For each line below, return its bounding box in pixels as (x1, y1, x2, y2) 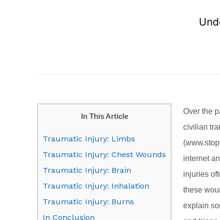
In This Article (81, 112, 128, 121)
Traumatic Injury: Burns (43, 197, 134, 207)
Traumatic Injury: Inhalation (43, 181, 149, 191)
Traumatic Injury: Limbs (43, 134, 135, 144)
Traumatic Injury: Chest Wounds (43, 150, 166, 160)
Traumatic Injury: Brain (43, 165, 131, 175)
